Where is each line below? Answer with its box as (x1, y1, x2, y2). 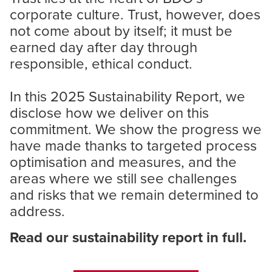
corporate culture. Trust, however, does (10, 4, 260, 24)
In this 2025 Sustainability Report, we (10, 86, 245, 106)
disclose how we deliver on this (10, 102, 209, 123)
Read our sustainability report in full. (10, 226, 246, 248)
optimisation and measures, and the (10, 151, 237, 172)
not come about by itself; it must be (10, 20, 233, 41)
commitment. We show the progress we (10, 118, 262, 139)
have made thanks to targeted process (10, 135, 257, 155)
